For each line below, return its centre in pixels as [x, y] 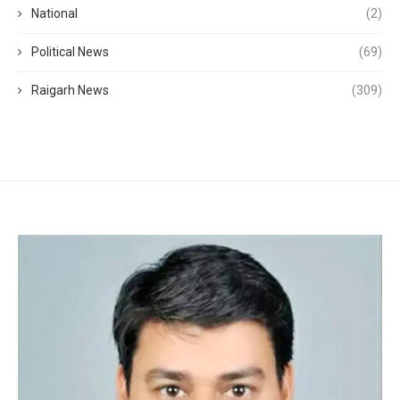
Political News [70, 51]
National [54, 13]
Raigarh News [70, 90]
